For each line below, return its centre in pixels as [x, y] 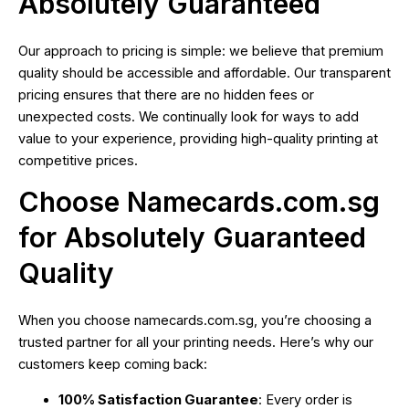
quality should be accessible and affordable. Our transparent [204, 73]
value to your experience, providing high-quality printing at [198, 138]
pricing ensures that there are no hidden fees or [166, 94]
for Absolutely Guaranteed [192, 238]
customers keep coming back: [113, 365]
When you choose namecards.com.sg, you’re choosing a [195, 321]
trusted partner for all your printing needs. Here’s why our [196, 343]
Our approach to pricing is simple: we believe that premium [201, 51]
